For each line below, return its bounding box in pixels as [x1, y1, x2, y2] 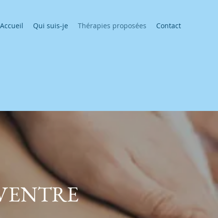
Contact [156, 21, 181, 30]
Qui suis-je [33, 21, 68, 30]
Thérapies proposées [78, 21, 146, 30]
